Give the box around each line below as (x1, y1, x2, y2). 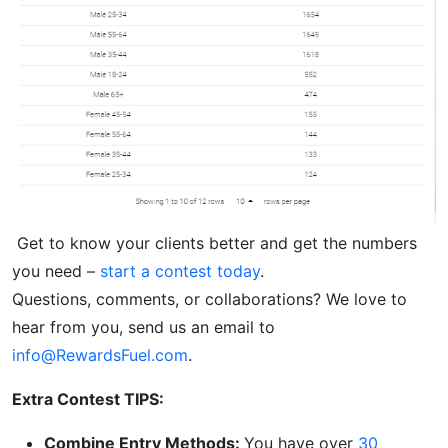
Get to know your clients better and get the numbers (12, 232, 417, 253)
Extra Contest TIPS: (12, 388, 164, 409)
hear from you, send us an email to (12, 316, 275, 337)
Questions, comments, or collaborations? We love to (12, 288, 407, 309)
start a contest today (100, 260, 260, 281)
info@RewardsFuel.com (12, 344, 188, 365)
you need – (12, 260, 100, 281)
